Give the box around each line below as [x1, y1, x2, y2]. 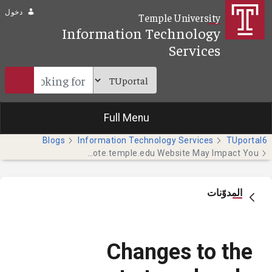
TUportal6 [226, 135, 267, 146]
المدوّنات [207, 187, 242, 199]
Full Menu [103, 112, 149, 124]
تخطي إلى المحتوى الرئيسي [155, 5, 268, 18]
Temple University [138, 11, 220, 24]
